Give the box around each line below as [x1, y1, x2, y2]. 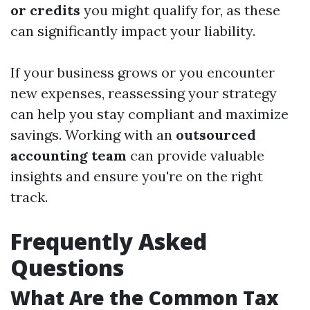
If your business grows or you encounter [10, 64, 275, 82]
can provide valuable [127, 147, 264, 165]
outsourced [176, 126, 256, 144]
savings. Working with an [10, 126, 176, 144]
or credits [10, 1, 80, 19]
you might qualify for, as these [80, 1, 280, 19]
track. [10, 188, 48, 206]
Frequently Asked [10, 226, 207, 257]
